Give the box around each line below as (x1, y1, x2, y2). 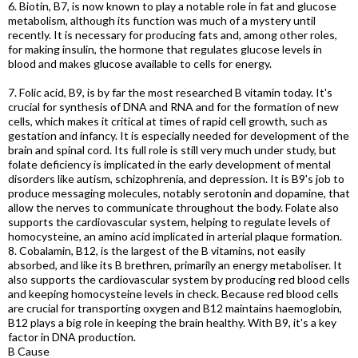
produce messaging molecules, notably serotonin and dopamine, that (8, 186, 350, 200)
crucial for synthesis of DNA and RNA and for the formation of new (8, 100, 339, 113)
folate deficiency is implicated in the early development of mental (8, 157, 331, 171)
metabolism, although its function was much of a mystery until (8, 14, 316, 27)
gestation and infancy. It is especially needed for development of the (8, 129, 349, 142)
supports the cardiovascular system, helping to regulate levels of (8, 215, 330, 229)
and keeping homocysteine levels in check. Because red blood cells (8, 287, 339, 300)
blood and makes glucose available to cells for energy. (8, 57, 272, 70)
